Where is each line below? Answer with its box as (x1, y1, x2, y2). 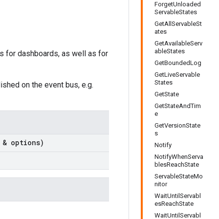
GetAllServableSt (154, 20, 202, 27)
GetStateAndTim (154, 102, 201, 109)
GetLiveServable (154, 71, 200, 78)
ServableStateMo (154, 173, 203, 180)
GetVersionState (154, 122, 200, 129)
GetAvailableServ (154, 40, 202, 47)
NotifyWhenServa (154, 153, 203, 160)
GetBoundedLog (154, 59, 201, 66)
